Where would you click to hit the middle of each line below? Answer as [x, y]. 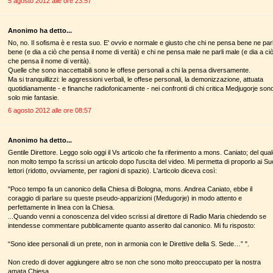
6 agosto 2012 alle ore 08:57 [50, 110]
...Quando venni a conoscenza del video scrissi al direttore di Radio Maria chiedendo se [137, 217]
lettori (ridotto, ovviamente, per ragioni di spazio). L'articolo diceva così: [112, 171]
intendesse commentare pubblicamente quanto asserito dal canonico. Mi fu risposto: [132, 226]
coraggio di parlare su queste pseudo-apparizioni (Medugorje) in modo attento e [125, 198]
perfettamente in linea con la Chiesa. [61, 207]
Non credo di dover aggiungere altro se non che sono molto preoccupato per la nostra [134, 262]
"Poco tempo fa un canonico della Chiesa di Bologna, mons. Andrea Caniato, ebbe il [130, 189]
